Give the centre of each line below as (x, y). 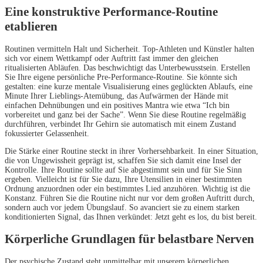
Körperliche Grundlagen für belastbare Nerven (129, 239)
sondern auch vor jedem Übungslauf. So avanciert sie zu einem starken (122, 207)
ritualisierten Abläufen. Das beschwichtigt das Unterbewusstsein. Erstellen (127, 68)
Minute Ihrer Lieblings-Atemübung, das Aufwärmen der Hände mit (117, 96)
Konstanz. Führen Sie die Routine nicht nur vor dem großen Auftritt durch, (130, 198)
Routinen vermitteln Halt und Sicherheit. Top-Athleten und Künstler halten (129, 49)
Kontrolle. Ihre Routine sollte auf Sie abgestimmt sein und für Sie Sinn (123, 170)
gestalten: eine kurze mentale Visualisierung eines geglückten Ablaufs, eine (129, 86)
